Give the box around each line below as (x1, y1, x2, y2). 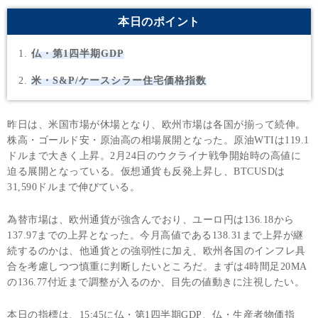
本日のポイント (118, 15, 200, 28)
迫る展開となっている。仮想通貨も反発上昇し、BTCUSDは (7, 166, 285, 177)
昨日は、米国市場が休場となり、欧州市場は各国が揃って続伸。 (7, 119, 306, 131)
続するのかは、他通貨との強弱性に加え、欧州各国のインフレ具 (7, 246, 306, 257)
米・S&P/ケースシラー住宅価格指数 (31, 75, 207, 87)
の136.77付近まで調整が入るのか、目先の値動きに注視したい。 (7, 277, 305, 288)
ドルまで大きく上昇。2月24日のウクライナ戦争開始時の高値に (7, 150, 301, 162)
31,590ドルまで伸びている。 (7, 182, 140, 193)
